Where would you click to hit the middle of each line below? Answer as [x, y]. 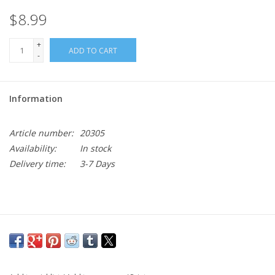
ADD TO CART [93, 51]
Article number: [41, 133]
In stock [95, 149]
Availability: [33, 149]
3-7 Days [97, 164]
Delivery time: [37, 164]
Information [36, 99]
